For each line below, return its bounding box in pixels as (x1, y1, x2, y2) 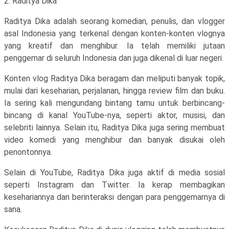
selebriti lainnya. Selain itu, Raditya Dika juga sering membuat (4, 123, 225, 132)
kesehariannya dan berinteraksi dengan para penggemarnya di (4, 192, 225, 202)
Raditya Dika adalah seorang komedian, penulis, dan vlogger (4, 16, 225, 26)
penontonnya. (4, 147, 52, 157)
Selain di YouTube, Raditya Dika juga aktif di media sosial (4, 168, 225, 177)
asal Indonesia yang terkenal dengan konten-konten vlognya (4, 29, 225, 38)
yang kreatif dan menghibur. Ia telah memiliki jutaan (4, 41, 225, 51)
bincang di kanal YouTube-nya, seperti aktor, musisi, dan (4, 110, 225, 120)
